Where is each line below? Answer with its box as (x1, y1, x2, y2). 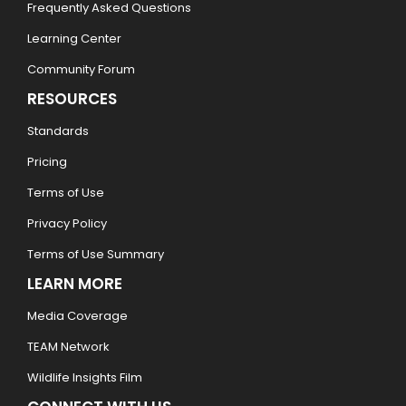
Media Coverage (27, 307, 128, 324)
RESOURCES (27, 88, 117, 110)
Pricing (27, 153, 67, 170)
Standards (27, 122, 89, 140)
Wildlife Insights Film (27, 369, 142, 386)
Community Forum (27, 61, 135, 78)
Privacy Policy (27, 215, 107, 232)
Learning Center (27, 30, 121, 47)
